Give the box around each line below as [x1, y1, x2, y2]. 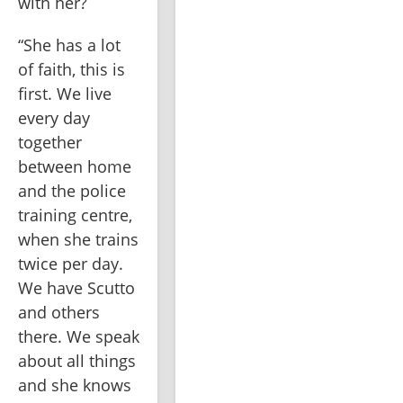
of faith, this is [18, 58, 125, 81]
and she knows [18, 374, 131, 397]
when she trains [18, 228, 139, 251]
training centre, [18, 204, 132, 227]
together [18, 131, 82, 154]
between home [18, 156, 131, 178]
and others [18, 301, 100, 324]
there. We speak [18, 326, 139, 348]
